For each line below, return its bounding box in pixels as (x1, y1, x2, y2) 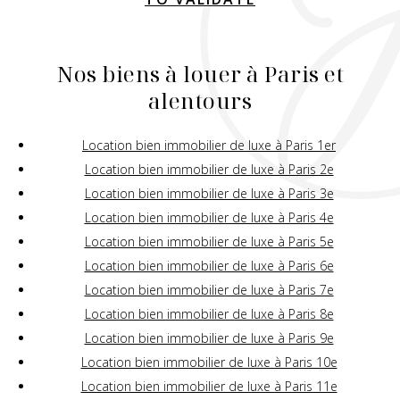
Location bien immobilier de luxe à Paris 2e (84, 161, 334, 179)
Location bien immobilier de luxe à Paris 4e (84, 209, 334, 227)
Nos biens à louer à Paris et (56, 59, 344, 89)
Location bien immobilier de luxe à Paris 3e (84, 185, 334, 203)
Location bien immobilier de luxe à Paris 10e (80, 354, 337, 371)
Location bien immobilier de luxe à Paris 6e (84, 257, 334, 275)
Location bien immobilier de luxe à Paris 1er (82, 137, 336, 154)
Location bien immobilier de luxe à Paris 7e (84, 281, 334, 299)
